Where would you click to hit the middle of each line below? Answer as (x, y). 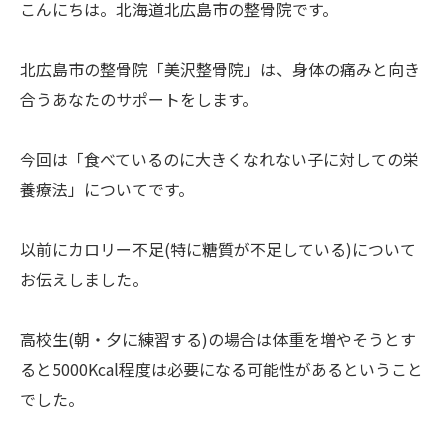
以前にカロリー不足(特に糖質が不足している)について (218, 249)
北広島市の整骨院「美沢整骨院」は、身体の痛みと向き (220, 69)
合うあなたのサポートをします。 (139, 99)
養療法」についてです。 (107, 189)
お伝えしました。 (84, 279)
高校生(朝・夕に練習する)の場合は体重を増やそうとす (218, 339)
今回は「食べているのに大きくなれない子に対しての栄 (219, 159)
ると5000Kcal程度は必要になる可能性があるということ (221, 369)
